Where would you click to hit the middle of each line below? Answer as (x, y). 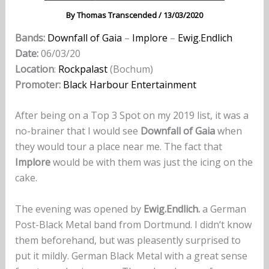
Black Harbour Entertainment (129, 84)
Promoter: (38, 84)
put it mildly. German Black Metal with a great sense (131, 256)
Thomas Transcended (118, 15)
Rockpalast (83, 69)
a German (223, 209)
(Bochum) (130, 69)
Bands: (31, 38)
